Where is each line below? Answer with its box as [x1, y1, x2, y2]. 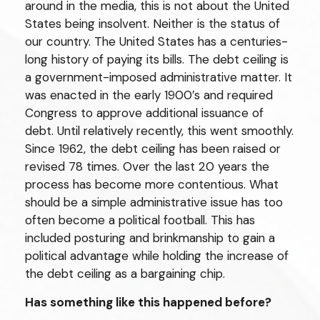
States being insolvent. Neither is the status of [25, 16, 280, 31]
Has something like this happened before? [25, 294, 271, 310]
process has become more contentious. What [25, 176, 279, 192]
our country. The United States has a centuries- [25, 34, 288, 49]
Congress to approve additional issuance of [25, 105, 264, 121]
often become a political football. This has [25, 212, 255, 228]
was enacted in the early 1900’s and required [25, 87, 273, 103]
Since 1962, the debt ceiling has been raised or [25, 141, 281, 156]
